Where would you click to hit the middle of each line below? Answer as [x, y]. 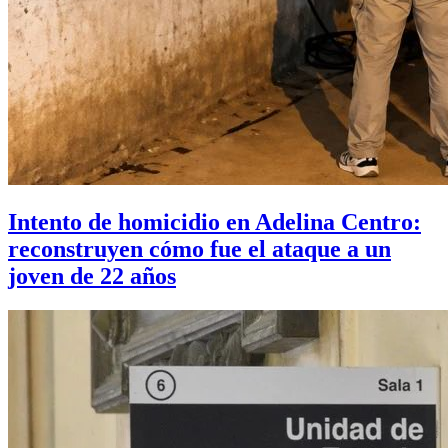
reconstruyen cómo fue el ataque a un [199, 248]
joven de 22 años [92, 275]
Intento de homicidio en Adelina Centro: [214, 221]
